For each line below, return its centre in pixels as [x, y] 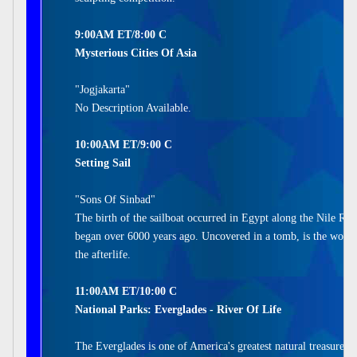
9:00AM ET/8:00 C [121, 35]
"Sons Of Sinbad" [115, 200]
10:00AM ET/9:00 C [124, 145]
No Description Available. [133, 108]
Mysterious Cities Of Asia [136, 53]
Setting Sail [103, 163]
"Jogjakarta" [102, 90]
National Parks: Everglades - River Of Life [178, 310]
